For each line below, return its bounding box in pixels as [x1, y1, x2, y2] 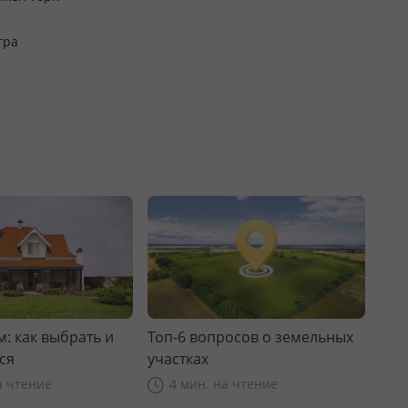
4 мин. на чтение [168, 374, 278, 393]
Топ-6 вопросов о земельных [147, 326, 353, 347]
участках [147, 348, 209, 369]
